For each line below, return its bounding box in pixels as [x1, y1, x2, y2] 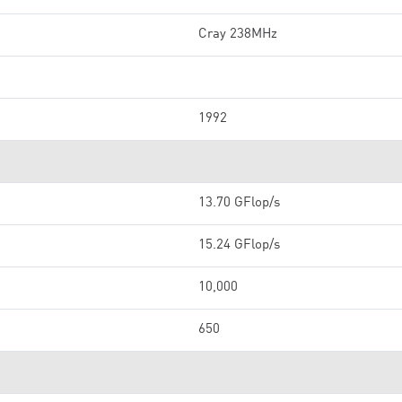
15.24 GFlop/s [198, 239, 280, 252]
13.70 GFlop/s [198, 197, 280, 210]
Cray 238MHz [198, 28, 277, 41]
